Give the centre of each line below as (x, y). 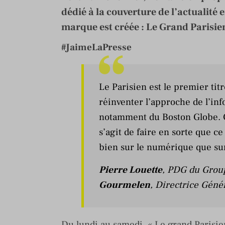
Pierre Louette (131, 170)
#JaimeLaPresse (96, 47)
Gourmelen (125, 185)
